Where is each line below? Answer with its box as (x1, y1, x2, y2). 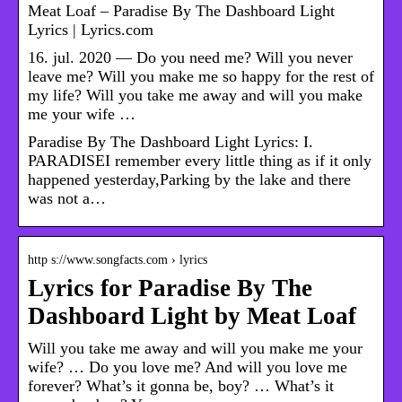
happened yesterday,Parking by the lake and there (28, 170, 351, 189)
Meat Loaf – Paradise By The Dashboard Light (28, 2, 335, 21)
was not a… (28, 189, 106, 208)
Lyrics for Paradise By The (28, 275, 312, 302)
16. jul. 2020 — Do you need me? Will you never (28, 48, 353, 67)
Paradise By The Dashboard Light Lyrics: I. (28, 133, 313, 152)
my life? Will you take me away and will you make (28, 86, 363, 105)
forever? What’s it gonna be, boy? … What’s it (28, 377, 334, 396)
